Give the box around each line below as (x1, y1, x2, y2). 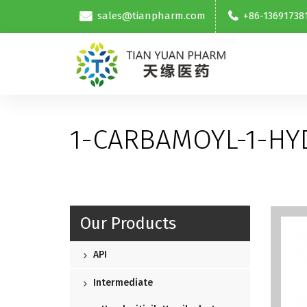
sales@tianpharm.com (97, 10, 206, 23)
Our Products (80, 214, 176, 234)
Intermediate (90, 277, 153, 289)
